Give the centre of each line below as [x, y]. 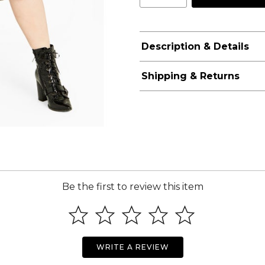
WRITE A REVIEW [132, 247]
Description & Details [195, 47]
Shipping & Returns [190, 76]
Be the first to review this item [132, 187]
